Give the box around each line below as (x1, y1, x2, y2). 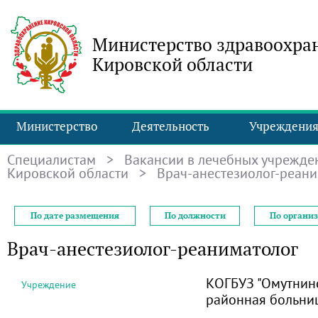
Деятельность (131, 119, 209, 134)
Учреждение (21, 278, 76, 291)
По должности (164, 210, 226, 221)
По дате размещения (31, 210, 119, 221)
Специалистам (7, 150, 96, 168)
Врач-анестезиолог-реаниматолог (7, 237, 298, 261)
